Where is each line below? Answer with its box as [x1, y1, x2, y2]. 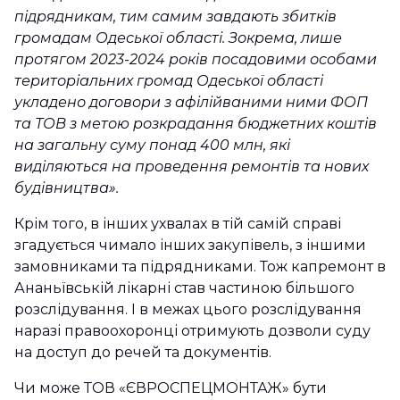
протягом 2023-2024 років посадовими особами [14, 50, 377, 68]
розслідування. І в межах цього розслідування [14, 300, 362, 318]
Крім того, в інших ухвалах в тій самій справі [14, 214, 341, 232]
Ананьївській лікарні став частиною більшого [14, 279, 354, 296]
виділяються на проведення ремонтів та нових [14, 157, 369, 175]
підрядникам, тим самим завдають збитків [14, 7, 337, 25]
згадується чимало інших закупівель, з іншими [14, 236, 366, 254]
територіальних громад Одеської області [14, 71, 323, 89]
